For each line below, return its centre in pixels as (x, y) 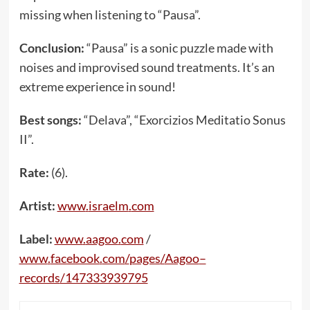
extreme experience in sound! (97, 86)
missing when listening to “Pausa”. (110, 15)
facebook (75, 258)
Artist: (38, 206)
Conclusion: (53, 48)
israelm (108, 206)
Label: (37, 239)
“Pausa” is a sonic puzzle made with (180, 48)
